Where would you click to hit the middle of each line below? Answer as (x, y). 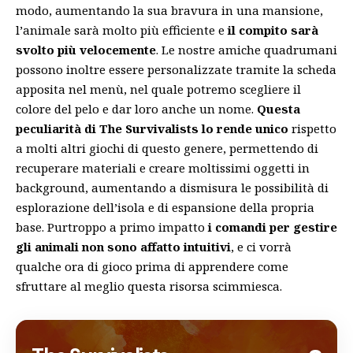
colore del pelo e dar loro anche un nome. (136, 108)
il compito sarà (273, 30)
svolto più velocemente (86, 49)
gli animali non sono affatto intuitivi (123, 246)
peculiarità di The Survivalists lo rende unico (152, 128)
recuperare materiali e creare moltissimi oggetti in (163, 167)
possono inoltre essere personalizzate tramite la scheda (176, 69)
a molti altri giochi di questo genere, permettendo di (167, 148)
